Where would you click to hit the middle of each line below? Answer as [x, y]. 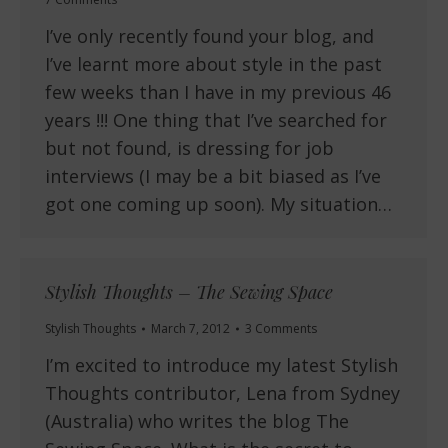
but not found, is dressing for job [189, 148]
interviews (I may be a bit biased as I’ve [213, 176]
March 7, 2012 [190, 329]
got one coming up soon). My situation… [218, 204]
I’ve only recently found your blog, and [209, 36]
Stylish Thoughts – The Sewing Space [189, 292]
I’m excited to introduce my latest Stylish [221, 365]
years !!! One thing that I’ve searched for [216, 120]
